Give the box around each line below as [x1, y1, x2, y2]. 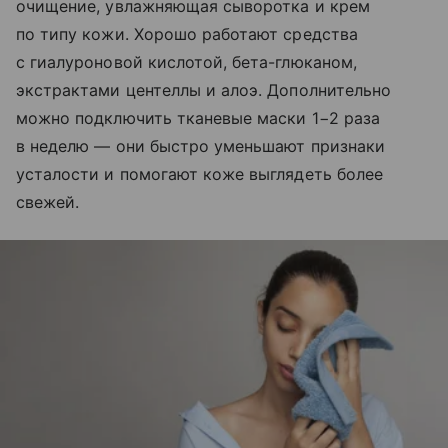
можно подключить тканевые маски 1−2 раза [16, 107, 380, 128]
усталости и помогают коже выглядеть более [16, 163, 383, 184]
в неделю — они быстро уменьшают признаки [16, 135, 385, 156]
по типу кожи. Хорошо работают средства [16, 23, 358, 44]
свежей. [16, 191, 80, 212]
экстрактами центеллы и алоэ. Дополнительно [16, 79, 392, 100]
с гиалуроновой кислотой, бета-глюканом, [16, 51, 357, 72]
